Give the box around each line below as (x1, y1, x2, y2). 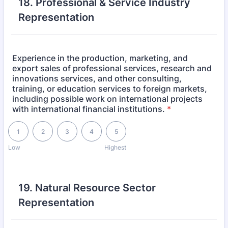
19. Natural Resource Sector (18, 182, 156, 194)
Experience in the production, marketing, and (12, 53, 188, 63)
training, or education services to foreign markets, (12, 83, 207, 94)
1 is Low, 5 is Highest (11, 121, 69, 128)
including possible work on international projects (12, 94, 203, 104)
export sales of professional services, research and (12, 63, 212, 73)
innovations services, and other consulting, (12, 73, 182, 83)
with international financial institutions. (12, 104, 165, 114)
